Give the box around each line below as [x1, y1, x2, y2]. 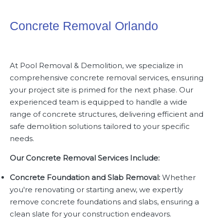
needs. [10, 134, 34, 143]
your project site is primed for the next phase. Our [10, 85, 193, 94]
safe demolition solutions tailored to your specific [10, 122, 190, 131]
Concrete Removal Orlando [10, 19, 158, 33]
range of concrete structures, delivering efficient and [10, 109, 203, 119]
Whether [160, 173, 196, 182]
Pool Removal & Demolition [20, 61, 122, 70]
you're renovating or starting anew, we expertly [10, 185, 183, 194]
